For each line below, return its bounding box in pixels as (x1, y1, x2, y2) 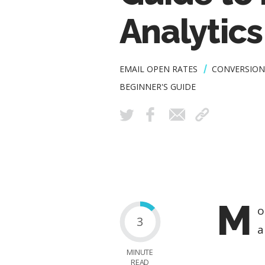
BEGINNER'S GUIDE (119, 81, 196, 93)
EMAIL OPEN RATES (119, 63, 198, 75)
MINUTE (127, 247, 154, 257)
